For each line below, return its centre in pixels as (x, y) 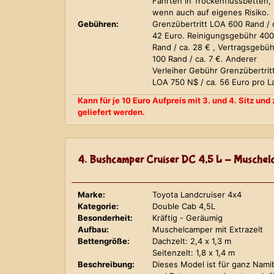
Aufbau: (93, 230)
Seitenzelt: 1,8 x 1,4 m (193, 253)
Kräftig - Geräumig (187, 218)
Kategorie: (98, 206)
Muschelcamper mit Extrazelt (207, 230)
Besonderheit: (105, 218)
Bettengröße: (104, 241)
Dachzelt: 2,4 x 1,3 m (191, 241)
